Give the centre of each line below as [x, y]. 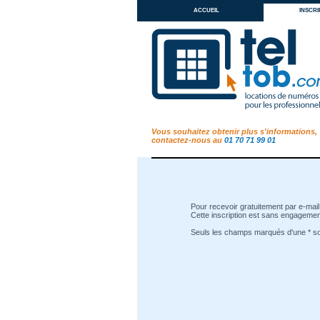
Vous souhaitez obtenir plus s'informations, [234, 131]
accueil [206, 9]
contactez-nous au [188, 140]
